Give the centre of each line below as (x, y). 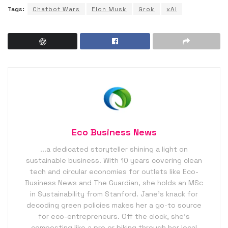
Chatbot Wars (56, 9)
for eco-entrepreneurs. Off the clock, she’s (114, 217)
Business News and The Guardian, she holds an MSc (114, 183)
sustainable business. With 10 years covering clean (114, 161)
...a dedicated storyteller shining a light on (114, 149)
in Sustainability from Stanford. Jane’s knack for (114, 194)
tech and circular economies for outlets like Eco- (114, 172)
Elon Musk (109, 9)
